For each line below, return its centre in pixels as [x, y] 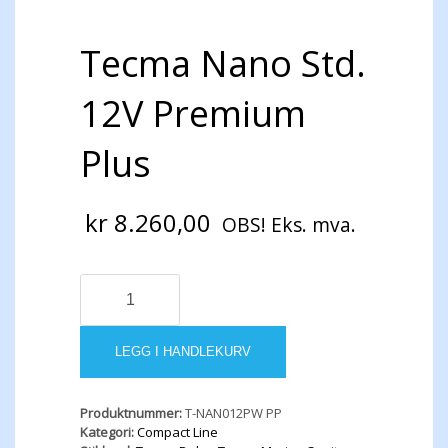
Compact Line [177, 431]
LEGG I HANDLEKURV [183, 351]
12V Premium [193, 113]
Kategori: [108, 431]
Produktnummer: [132, 412]
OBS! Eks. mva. [289, 224]
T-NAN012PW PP [233, 412]
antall [96, 395]
